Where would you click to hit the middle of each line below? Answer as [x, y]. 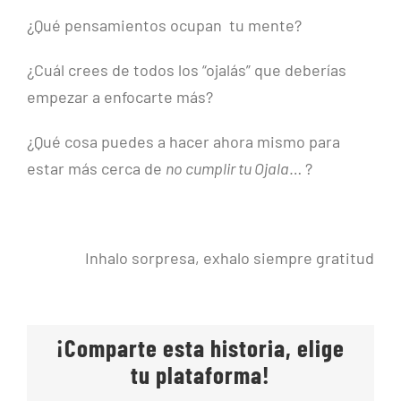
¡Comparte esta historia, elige [200, 348]
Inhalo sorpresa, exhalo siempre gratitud [230, 258]
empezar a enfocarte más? [120, 97]
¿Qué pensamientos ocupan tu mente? [164, 26]
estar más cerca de [96, 169]
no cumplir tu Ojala [227, 169]
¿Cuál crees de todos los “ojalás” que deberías [187, 70]
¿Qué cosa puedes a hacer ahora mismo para [183, 142]
